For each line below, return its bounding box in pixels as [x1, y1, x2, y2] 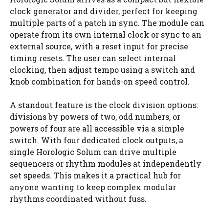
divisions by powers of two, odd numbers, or [10, 111, 180, 122]
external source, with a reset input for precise [10, 41, 188, 51]
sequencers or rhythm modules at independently [10, 158, 201, 169]
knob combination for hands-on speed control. [10, 76, 190, 87]
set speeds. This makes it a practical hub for [10, 170, 181, 180]
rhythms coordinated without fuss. [10, 193, 147, 204]
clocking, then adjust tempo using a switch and [10, 64, 195, 75]
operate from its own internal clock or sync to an [10, 29, 201, 40]
